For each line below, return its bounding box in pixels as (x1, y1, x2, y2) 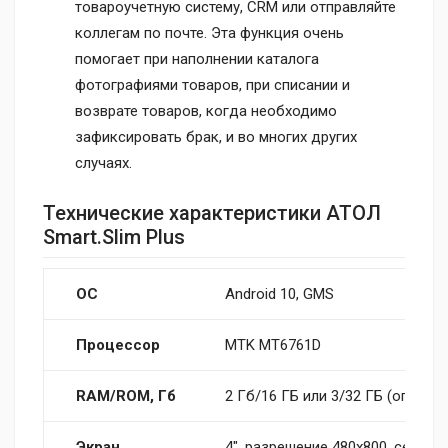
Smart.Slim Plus (43, 224, 185, 249)
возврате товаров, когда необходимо (75, 101, 337, 120)
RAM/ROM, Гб (76, 386, 176, 405)
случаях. (75, 153, 132, 172)
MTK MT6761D (225, 335, 321, 354)
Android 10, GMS (225, 284, 334, 303)
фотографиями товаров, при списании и (75, 75, 350, 94)
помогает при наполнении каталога (75, 49, 319, 68)
